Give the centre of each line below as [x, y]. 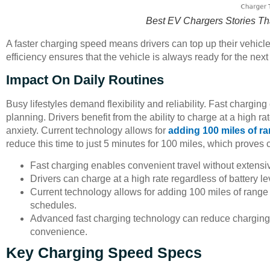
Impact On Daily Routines [85, 80]
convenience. [59, 232]
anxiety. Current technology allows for [87, 130]
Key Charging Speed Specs [104, 253]
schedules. [53, 206]
